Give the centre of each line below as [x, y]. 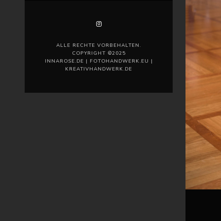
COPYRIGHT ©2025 [99, 53]
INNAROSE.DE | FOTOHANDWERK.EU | [99, 61]
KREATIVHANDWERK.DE [99, 69]
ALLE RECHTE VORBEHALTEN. [99, 45]
